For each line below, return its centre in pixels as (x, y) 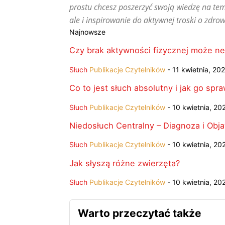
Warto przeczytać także (140, 213)
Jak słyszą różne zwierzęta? (125, 163)
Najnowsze (88, 32)
